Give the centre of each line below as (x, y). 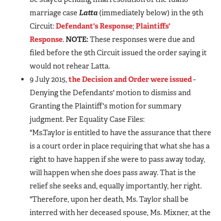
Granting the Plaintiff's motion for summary (106, 106)
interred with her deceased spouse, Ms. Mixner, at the (120, 212)
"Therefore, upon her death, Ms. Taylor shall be (109, 199)
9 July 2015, (49, 79)
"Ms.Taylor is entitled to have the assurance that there (120, 132)
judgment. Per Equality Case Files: (87, 119)
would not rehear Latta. (70, 66)
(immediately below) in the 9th (150, 13)
